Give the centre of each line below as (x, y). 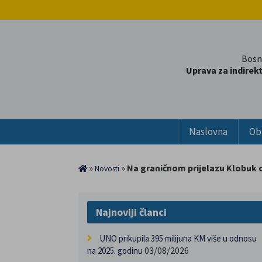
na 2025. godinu (115, 251)
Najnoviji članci (132, 212)
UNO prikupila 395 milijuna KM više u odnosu (178, 239)
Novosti (107, 169)
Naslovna (208, 132)
